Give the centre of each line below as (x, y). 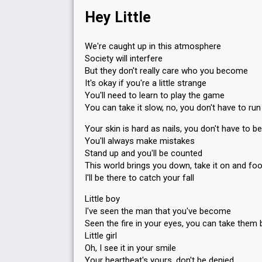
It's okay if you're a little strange (146, 83)
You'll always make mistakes (140, 141)
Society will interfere (124, 58)
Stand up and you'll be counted (144, 153)
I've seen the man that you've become (158, 211)
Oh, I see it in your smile (130, 248)
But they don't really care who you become (166, 71)
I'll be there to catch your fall (139, 178)
